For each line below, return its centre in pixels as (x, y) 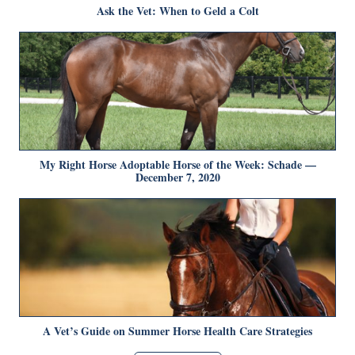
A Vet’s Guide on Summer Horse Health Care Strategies (177, 330)
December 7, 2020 (177, 177)
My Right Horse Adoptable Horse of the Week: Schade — (177, 164)
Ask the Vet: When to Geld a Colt (177, 10)
